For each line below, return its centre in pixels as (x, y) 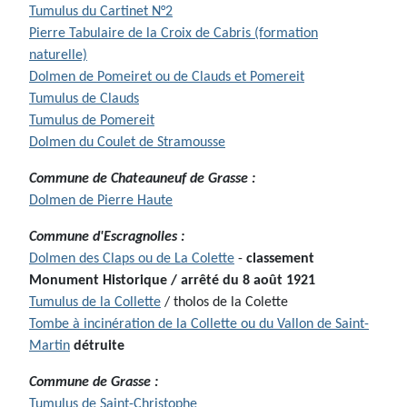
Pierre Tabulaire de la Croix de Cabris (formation (174, 34)
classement (280, 259)
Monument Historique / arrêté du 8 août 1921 (172, 281)
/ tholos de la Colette (224, 303)
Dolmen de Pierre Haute (101, 201)
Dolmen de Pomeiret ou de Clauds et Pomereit (167, 78)
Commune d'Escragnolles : (107, 238)
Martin (50, 347)
